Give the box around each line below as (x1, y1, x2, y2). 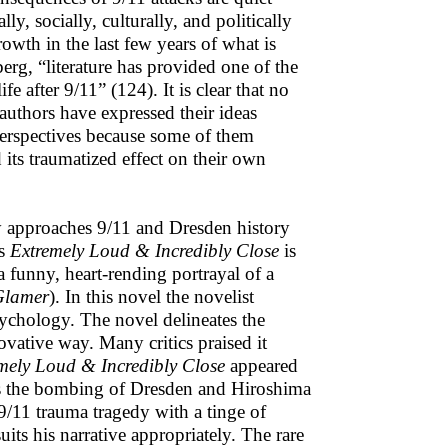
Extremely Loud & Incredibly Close (10, 240, 279, 261)
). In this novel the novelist (49, 286, 254, 307)
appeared (225, 355, 298, 376)
